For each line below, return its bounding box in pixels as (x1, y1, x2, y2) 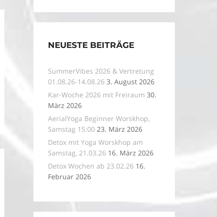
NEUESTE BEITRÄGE (47, 40, 134, 50)
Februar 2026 (47, 172, 91, 181)
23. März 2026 (96, 124, 142, 134)
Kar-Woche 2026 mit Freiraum (47, 90, 145, 99)
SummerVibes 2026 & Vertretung (47, 66, 154, 76)
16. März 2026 (108, 148, 154, 157)
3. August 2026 (106, 77, 155, 86)
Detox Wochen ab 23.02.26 (47, 161, 134, 170)
